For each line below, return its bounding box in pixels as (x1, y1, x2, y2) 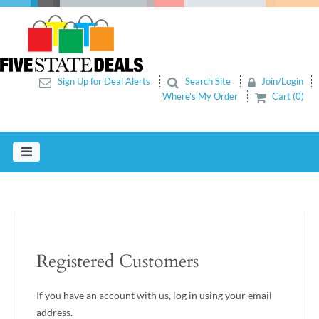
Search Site (182, 75, 233, 88)
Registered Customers (36, 249, 199, 273)
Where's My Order (162, 90, 240, 103)
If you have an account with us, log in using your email (36, 288, 272, 301)
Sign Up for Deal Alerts (55, 75, 152, 88)
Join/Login (259, 75, 304, 88)
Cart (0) (270, 90, 305, 103)
